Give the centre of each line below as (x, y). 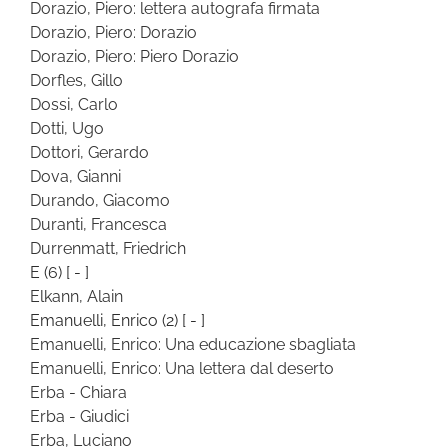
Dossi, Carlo (74, 104)
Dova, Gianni (75, 176)
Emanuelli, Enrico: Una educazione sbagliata (193, 344)
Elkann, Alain (76, 296)
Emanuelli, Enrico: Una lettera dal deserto (182, 368)
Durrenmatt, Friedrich (108, 248)
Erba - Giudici (79, 416)
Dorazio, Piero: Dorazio (113, 32)
